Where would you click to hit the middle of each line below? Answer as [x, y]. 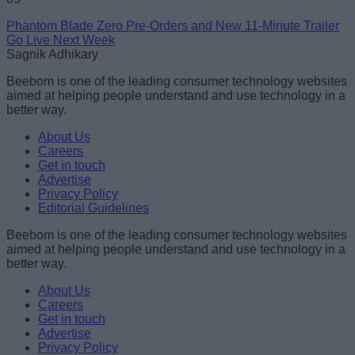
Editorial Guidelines [94, 208]
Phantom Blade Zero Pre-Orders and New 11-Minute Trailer [173, 26]
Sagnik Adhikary [52, 55]
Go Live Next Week [61, 40]
